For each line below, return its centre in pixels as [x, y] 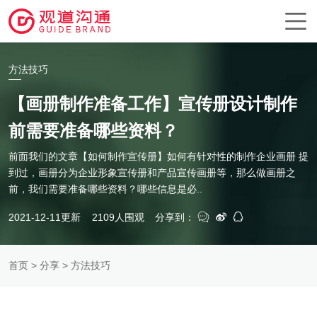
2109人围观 [118, 218]
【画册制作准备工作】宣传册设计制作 [153, 103]
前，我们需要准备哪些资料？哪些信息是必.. [105, 189]
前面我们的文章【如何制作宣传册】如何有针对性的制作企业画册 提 [158, 156]
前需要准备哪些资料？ [93, 130]
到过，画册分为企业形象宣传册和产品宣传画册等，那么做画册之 [152, 172]
